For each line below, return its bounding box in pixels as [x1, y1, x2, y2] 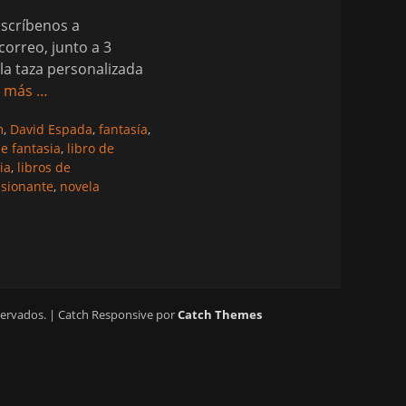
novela [60, 178, 100, 195]
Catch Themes [177, 306, 262, 323]
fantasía [99, 121, 148, 138]
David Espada [10, 121, 92, 138]
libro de [67, 140, 114, 157]
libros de [17, 159, 71, 176]
